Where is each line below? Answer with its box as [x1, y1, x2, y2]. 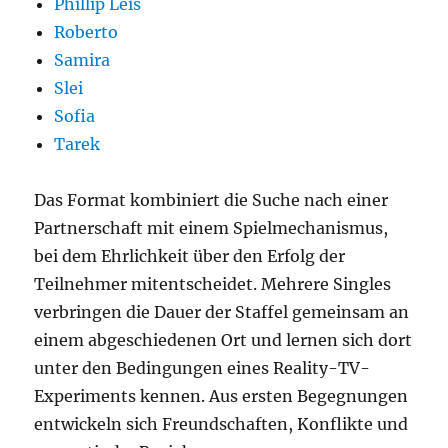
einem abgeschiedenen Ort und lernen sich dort [34, 330, 413, 350]
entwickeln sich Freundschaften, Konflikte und [34, 414, 409, 434]
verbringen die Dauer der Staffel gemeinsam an [34, 302, 410, 322]
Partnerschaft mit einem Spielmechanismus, [34, 218, 389, 238]
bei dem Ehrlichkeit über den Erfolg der [34, 246, 346, 266]
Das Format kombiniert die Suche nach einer [34, 190, 389, 210]
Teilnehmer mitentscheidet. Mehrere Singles [34, 274, 392, 294]
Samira [54, 50, 111, 70]
